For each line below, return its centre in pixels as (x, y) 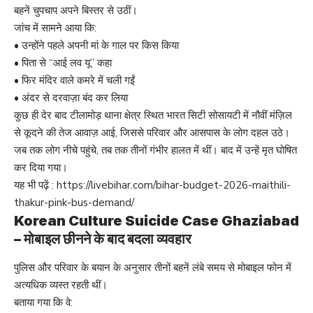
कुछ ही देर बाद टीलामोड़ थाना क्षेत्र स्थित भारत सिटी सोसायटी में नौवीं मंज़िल (153, 116)
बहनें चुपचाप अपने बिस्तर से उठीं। (76, 11)
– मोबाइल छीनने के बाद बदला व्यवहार (103, 239)
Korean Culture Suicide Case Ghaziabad (156, 221)
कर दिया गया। (41, 168)
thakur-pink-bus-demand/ (74, 203)
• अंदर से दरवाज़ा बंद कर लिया (71, 98)
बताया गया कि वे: (43, 303)
